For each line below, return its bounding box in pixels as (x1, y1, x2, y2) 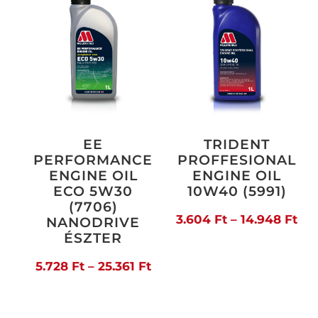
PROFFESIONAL (177, 152, 297, 169)
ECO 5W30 (53, 183, 133, 200)
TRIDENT (204, 136, 270, 153)
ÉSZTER (64, 230, 123, 247)
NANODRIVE (46, 214, 141, 231)
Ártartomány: (150, 258, 233, 273)
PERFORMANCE (33, 152, 153, 169)
